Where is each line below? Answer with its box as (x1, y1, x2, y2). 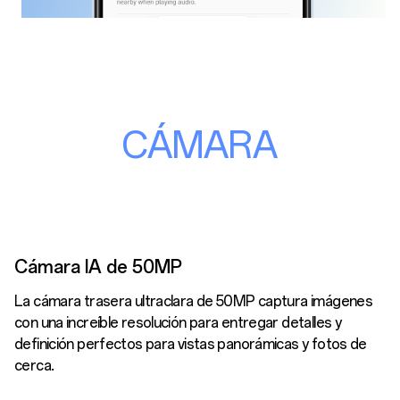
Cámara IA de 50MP (14, 255, 182, 278)
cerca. (14, 356, 54, 374)
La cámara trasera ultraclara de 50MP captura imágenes (14, 292, 373, 310)
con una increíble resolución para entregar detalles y (14, 313, 342, 331)
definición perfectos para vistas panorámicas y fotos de (14, 335, 367, 353)
